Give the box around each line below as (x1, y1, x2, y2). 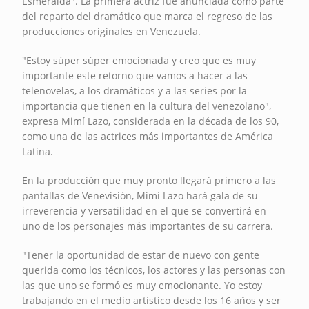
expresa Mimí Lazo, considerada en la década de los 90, (22, 114, 279, 128)
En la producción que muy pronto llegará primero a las (22, 173, 277, 187)
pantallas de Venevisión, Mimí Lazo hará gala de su (22, 188, 259, 202)
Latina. (22, 144, 54, 158)
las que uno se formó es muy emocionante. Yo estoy (22, 278, 263, 292)
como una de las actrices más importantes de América (22, 129, 274, 143)
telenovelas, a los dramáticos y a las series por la (22, 83, 248, 97)
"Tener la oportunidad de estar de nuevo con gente (22, 248, 260, 261)
